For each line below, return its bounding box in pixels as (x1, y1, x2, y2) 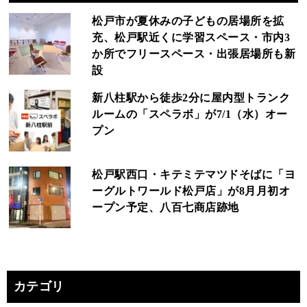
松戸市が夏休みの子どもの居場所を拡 (92, 15, 284, 27)
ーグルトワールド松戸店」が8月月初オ (92, 185, 291, 197)
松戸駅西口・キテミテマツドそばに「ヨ (92, 169, 296, 181)
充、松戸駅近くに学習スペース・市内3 (92, 32, 291, 44)
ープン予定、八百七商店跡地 (92, 201, 239, 214)
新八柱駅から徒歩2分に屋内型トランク (92, 92, 291, 104)
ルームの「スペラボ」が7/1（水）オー (92, 108, 288, 121)
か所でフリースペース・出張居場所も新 (92, 48, 296, 60)
